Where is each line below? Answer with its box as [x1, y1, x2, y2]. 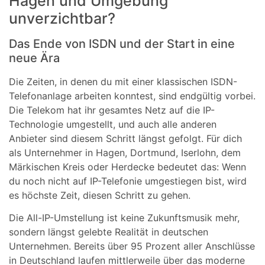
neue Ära [9, 50, 60, 65]
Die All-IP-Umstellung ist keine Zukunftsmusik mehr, [9, 212, 240, 224]
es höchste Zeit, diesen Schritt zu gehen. [9, 189, 190, 201]
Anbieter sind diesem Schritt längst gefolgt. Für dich [9, 132, 242, 144]
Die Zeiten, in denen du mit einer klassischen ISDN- [9, 75, 237, 88]
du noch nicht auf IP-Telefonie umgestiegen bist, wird [9, 174, 247, 187]
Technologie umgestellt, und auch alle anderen [9, 118, 216, 130]
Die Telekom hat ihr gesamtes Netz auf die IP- [9, 104, 215, 116]
